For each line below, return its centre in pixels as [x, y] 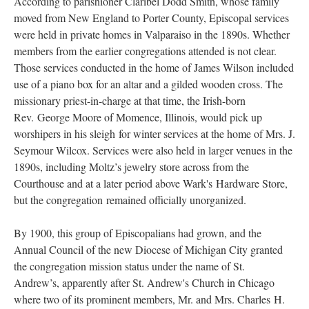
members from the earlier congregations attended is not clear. [145, 51]
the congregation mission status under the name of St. [131, 266]
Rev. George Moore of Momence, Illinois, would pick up [138, 117]
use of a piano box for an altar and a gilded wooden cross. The [148, 84]
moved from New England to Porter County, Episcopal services [151, 18]
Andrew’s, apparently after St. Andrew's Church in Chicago [144, 282]
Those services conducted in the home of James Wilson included [154, 67]
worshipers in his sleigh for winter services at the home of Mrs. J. [154, 133]
